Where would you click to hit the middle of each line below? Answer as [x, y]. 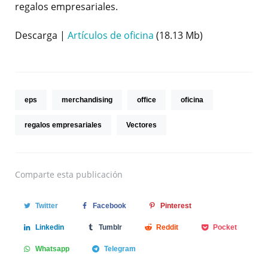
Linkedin [49, 228]
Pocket [225, 228]
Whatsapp [52, 249]
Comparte [35, 175]
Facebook [109, 206]
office [147, 100]
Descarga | [41, 36]
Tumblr [110, 228]
